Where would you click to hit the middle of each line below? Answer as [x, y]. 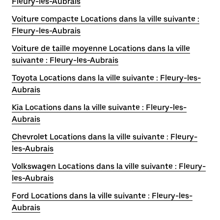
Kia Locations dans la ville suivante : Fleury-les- [99, 107]
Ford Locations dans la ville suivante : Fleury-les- [102, 196]
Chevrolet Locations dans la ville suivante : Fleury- [105, 137]
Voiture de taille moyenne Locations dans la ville [101, 48]
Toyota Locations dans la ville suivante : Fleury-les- [106, 78]
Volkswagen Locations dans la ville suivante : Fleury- [109, 166]
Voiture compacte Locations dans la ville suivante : [106, 19]
